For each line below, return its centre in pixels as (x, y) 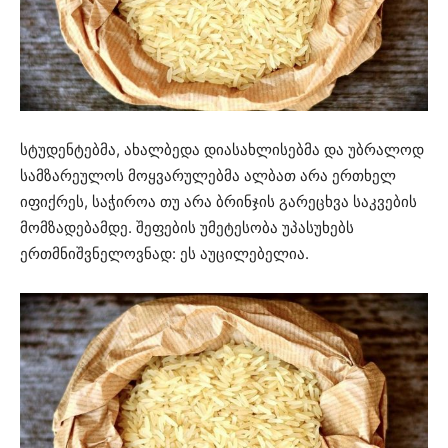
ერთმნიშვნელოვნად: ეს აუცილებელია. (164, 253)
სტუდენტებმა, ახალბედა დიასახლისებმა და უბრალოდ (222, 149)
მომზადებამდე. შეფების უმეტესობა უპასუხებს (187, 227)
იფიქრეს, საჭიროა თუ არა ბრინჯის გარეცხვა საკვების (218, 201)
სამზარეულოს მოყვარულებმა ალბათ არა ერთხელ (208, 175)
